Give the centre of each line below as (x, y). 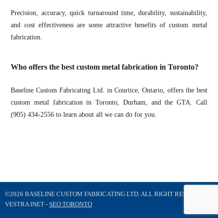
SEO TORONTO (71, 204)
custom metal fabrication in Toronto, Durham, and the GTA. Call (109, 102)
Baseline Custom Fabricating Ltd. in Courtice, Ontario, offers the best (109, 90)
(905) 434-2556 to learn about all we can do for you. (84, 114)
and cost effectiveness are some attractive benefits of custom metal (109, 25)
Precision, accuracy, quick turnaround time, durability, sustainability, (109, 13)
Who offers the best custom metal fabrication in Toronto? (105, 67)
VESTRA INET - (27, 204)
